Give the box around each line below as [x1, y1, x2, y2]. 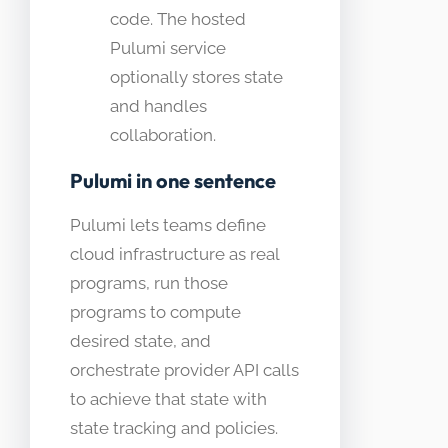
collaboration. [110, 124, 216, 145]
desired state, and [70, 330, 211, 351]
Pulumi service [110, 37, 226, 58]
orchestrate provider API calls [70, 359, 299, 380]
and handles [110, 95, 207, 116]
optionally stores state [110, 66, 283, 87]
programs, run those [70, 272, 228, 293]
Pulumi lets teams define [70, 214, 266, 235]
